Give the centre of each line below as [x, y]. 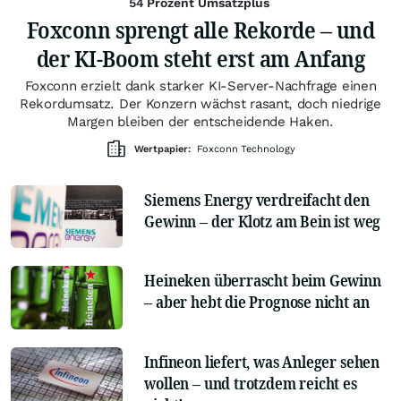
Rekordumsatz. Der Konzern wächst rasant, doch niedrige [200, 103]
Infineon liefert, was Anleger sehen [262, 361]
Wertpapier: [162, 149]
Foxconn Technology [246, 149]
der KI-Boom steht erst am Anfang [200, 58]
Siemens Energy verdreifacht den [257, 199]
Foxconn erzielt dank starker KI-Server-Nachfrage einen [200, 85]
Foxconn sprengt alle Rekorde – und [200, 29]
